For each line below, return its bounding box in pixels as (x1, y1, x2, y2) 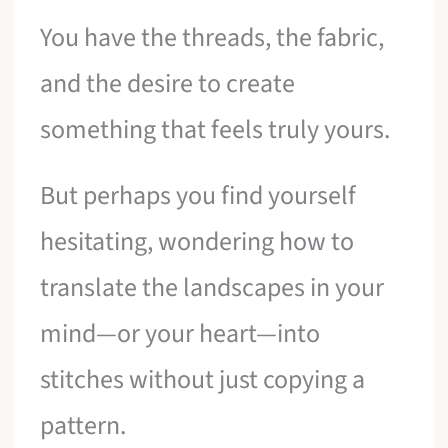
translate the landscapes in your (40, 268, 385, 306)
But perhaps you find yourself (40, 176, 357, 214)
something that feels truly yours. (40, 111, 391, 149)
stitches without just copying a (40, 360, 366, 398)
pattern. (40, 406, 127, 444)
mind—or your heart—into (40, 314, 321, 352)
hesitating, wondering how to (40, 222, 355, 260)
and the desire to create (40, 65, 296, 103)
